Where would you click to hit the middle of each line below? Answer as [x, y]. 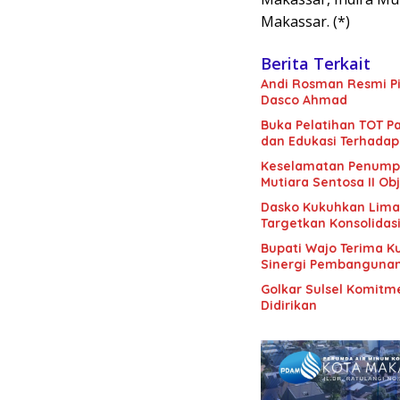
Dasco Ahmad [304, 100]
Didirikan [289, 306]
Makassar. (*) [305, 22]
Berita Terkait [316, 64]
